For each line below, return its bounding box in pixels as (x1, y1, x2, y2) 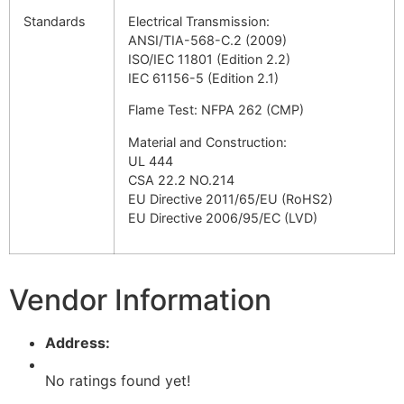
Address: (45, 334, 110, 353)
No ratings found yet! (45, 372, 190, 390)
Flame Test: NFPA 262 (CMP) (128, 102, 304, 118)
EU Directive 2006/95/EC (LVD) (128, 209, 317, 225)
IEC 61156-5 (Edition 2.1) (128, 70, 279, 87)
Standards (23, 14, 86, 30)
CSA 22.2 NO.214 (128, 171, 234, 188)
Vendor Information (9, 282, 271, 318)
